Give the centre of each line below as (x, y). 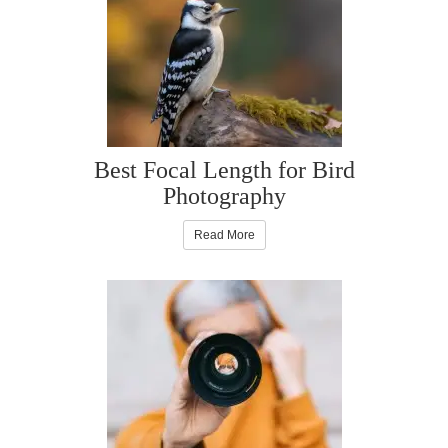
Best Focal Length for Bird (224, 170)
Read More (224, 235)
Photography (224, 196)
